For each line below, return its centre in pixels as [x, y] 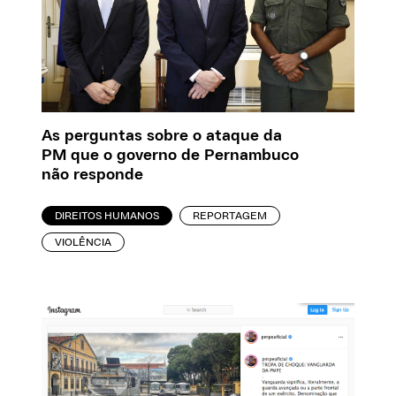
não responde [93, 175]
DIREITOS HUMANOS [107, 215]
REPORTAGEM [230, 215]
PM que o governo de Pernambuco [171, 155]
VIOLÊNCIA [84, 242]
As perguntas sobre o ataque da [162, 136]
